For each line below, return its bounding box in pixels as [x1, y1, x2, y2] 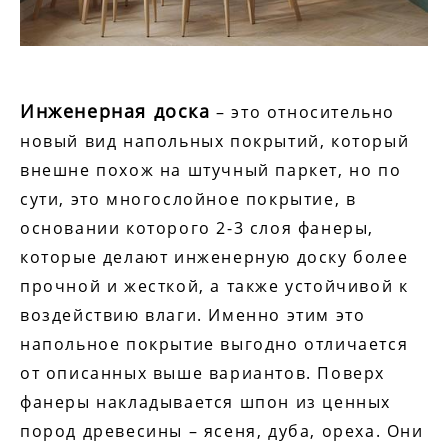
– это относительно [210, 101, 395, 124]
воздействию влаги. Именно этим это [20, 304, 366, 327]
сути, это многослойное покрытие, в [20, 188, 357, 211]
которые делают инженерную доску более [20, 246, 409, 269]
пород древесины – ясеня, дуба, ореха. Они [20, 420, 424, 443]
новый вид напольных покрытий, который [20, 130, 410, 153]
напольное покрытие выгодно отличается [20, 333, 409, 356]
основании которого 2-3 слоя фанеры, [20, 217, 374, 240]
